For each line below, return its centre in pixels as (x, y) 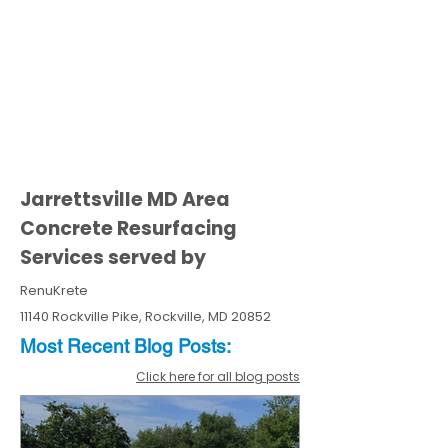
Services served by (113, 257)
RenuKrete (54, 290)
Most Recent (77, 346)
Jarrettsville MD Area (125, 199)
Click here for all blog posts (218, 376)
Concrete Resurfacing (128, 228)
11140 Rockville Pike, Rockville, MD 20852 (145, 316)
